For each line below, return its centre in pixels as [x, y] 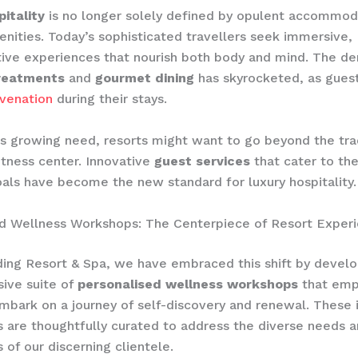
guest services [202, 161]
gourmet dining [145, 78]
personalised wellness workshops [188, 284]
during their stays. [110, 99]
